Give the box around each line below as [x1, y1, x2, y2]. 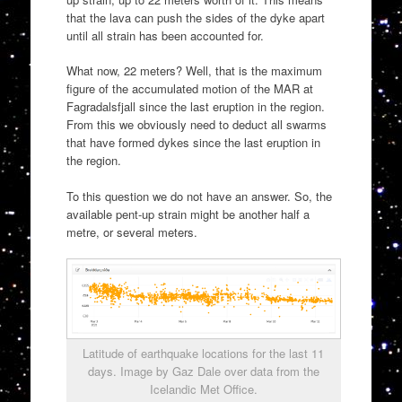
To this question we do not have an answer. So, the [66, 187, 332, 205]
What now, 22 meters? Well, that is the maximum [66, 62, 322, 80]
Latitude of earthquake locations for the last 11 [83, 344, 325, 362]
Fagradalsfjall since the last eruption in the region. [66, 98, 325, 116]
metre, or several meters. [66, 223, 197, 240]
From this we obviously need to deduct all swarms [66, 116, 327, 134]
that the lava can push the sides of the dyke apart [66, 8, 325, 26]
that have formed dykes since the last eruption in [66, 134, 320, 152]
